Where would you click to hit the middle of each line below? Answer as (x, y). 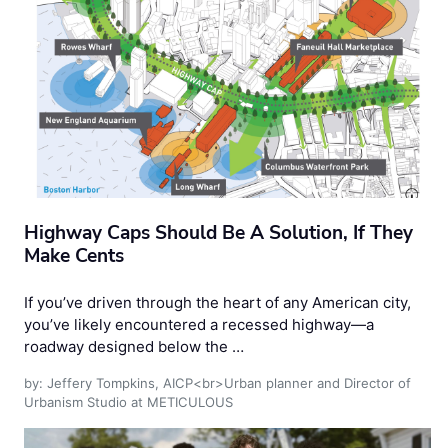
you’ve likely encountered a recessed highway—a (199, 325)
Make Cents (74, 256)
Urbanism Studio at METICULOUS (128, 402)
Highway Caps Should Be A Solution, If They (218, 233)
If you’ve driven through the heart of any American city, (217, 303)
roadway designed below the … (134, 347)
